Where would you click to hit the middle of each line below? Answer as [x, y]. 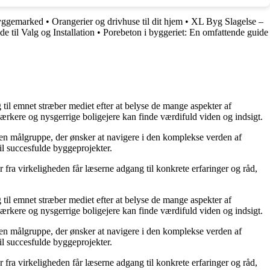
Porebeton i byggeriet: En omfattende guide [186, 33]
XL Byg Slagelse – [227, 22]
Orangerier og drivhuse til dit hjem [117, 22]
